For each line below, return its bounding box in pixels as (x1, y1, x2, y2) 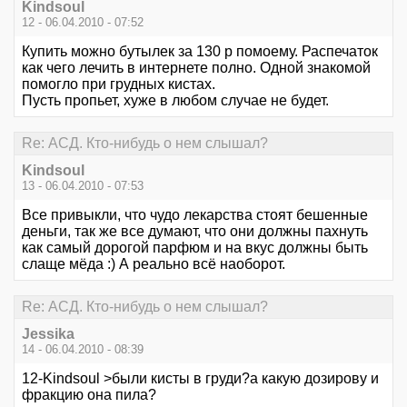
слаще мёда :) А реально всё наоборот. (22, 256, 285, 272)
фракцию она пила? (22, 387, 156, 403)
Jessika (22, 326, 74, 342)
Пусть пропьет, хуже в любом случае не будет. (22, 92, 329, 108)
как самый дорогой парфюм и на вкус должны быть (22, 240, 368, 255)
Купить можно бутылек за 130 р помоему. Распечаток (22, 43, 378, 59)
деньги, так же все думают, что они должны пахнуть (22, 223, 368, 239)
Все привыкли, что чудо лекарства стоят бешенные (22, 207, 368, 223)
